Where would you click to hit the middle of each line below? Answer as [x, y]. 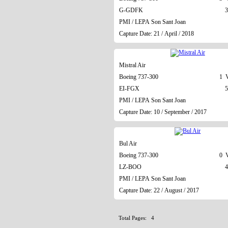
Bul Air [128, 143]
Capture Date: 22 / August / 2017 [159, 190]
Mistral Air [132, 65]
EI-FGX [129, 88]
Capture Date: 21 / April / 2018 [156, 33]
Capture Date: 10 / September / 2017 [163, 112]
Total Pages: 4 [136, 218]
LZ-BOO [130, 167]
